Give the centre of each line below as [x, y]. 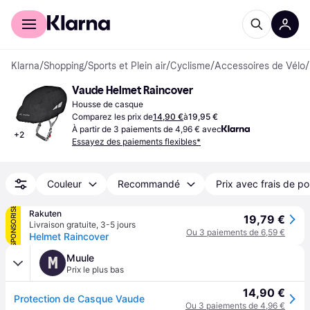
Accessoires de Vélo [260, 66]
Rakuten [45, 213]
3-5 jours [118, 225]
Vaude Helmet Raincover [133, 90]
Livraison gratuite [63, 225]
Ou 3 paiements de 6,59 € [236, 232]
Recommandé [149, 184]
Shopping [64, 66]
